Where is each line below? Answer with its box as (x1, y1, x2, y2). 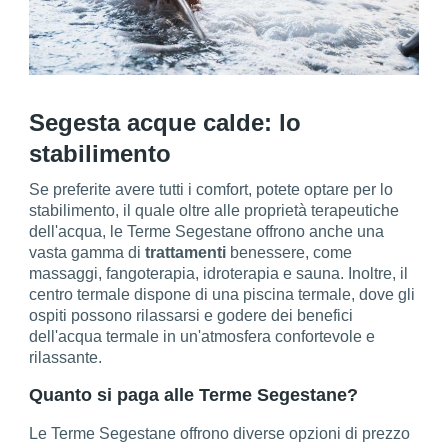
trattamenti (145, 243, 227, 261)
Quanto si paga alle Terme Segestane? (29, 384, 359, 405)
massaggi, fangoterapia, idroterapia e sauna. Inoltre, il (29, 264, 409, 282)
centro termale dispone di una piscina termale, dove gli (29, 285, 416, 303)
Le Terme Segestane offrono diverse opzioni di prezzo (29, 424, 411, 442)
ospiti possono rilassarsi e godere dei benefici (29, 306, 354, 324)
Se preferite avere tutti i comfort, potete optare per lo (29, 180, 394, 198)
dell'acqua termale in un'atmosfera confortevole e (29, 327, 376, 345)
